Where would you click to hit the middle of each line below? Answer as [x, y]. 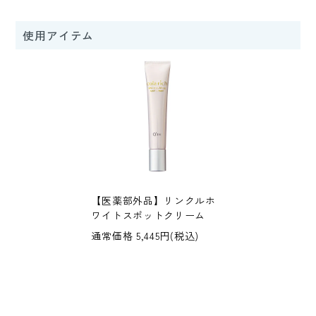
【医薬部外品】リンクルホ [153, 201]
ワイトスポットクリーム [148, 215]
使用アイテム [59, 36]
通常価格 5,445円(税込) [145, 236]
